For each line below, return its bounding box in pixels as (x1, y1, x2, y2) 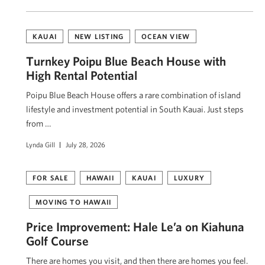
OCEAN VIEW (141, 31, 190, 40)
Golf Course (26, 233, 89, 248)
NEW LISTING (75, 31, 124, 40)
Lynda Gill (26, 140, 55, 148)
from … (26, 118, 51, 128)
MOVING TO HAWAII (35, 197, 112, 206)
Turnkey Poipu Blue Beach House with (26, 53, 226, 68)
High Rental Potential (26, 67, 137, 82)
